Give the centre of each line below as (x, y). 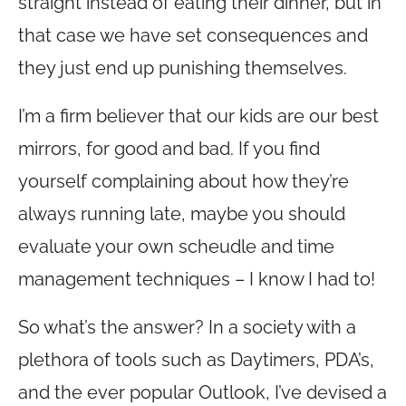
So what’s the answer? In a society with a (187, 327)
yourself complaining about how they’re (184, 181)
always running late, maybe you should (182, 214)
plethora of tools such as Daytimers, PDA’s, (196, 360)
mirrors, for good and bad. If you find (169, 149)
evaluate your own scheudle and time (176, 246)
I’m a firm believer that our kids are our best (198, 116)
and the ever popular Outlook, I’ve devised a (203, 392)
